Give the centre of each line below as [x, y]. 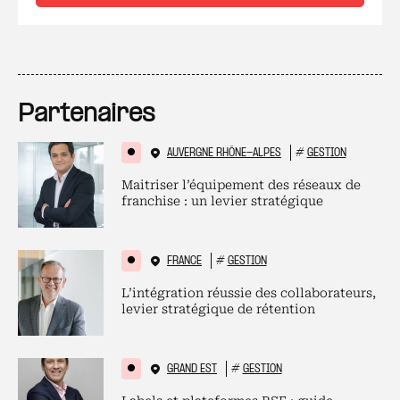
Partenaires [87, 115]
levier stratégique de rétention [218, 309]
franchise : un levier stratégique [222, 201]
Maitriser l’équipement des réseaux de [241, 185]
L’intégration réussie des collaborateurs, [249, 293]
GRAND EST [192, 369]
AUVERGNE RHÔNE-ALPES [224, 153]
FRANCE [184, 261]
